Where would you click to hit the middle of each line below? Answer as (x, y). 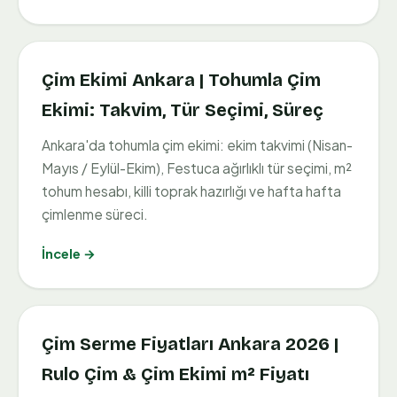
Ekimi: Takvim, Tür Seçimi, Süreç (183, 110)
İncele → (69, 254)
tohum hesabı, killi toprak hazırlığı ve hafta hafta (191, 191)
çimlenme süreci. (95, 214)
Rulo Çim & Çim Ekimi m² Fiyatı (175, 374)
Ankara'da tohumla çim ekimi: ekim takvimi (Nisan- (197, 145)
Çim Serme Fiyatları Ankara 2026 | (190, 344)
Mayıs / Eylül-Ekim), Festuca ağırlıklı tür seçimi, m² (197, 168)
